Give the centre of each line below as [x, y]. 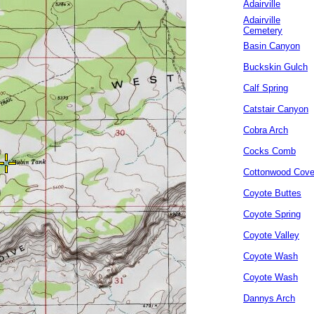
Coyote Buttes [272, 193]
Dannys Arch [269, 298]
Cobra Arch [266, 130]
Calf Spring [266, 88]
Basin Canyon [272, 46]
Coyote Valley [271, 235]
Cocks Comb [269, 151]
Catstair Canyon [276, 109]
